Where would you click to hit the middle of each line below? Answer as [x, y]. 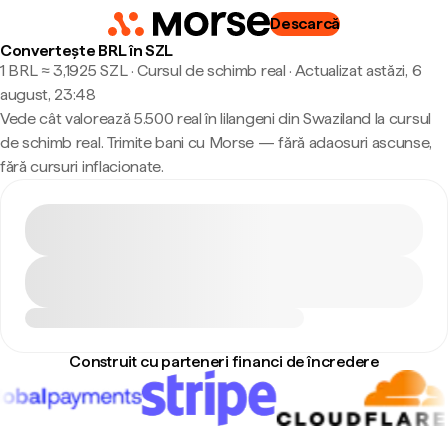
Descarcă [305, 23]
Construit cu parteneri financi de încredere [224, 361]
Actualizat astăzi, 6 [358, 70]
